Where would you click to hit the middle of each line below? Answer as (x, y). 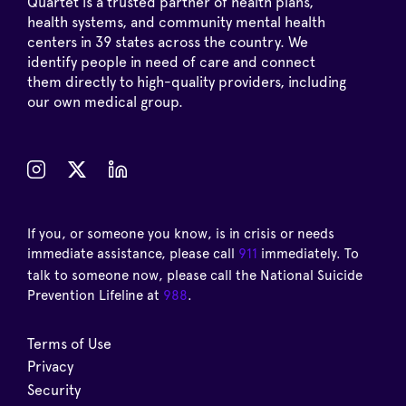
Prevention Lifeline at (95, 296)
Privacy (50, 367)
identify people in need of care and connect (171, 63)
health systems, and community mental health (176, 23)
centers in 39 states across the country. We (168, 43)
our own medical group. (105, 102)
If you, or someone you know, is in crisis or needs (181, 234)
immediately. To (308, 254)
